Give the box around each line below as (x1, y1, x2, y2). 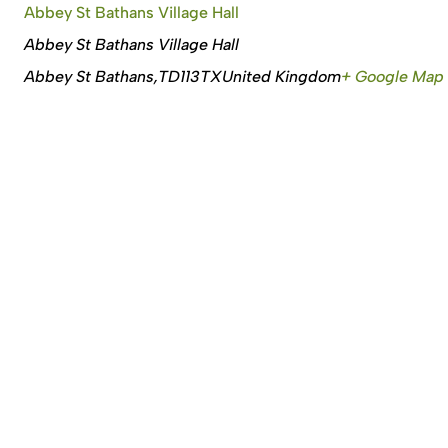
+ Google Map (341, 66, 444, 86)
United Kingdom (222, 66, 341, 86)
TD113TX (158, 66, 222, 86)
